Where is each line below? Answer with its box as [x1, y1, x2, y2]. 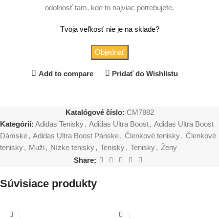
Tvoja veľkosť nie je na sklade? [60, 25, 159, 34]
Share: [74, 155, 96, 164]
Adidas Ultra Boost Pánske [33, 131, 119, 140]
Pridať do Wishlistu [112, 69, 178, 78]
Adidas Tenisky [35, 120, 84, 129]
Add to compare [38, 69, 93, 78]
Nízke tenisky [50, 143, 94, 152]
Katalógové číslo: [65, 108, 127, 117]
